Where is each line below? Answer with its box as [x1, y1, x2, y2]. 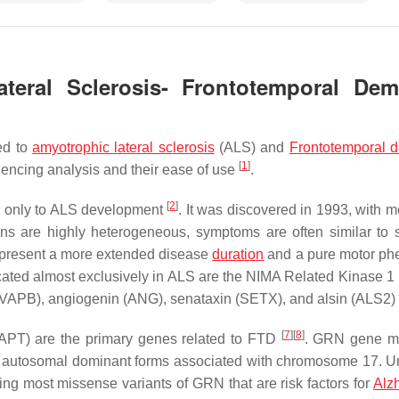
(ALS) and [214, 140, 289, 155]
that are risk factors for [224, 376, 374, 391]
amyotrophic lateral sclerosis [31, 140, 215, 155]
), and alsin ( [278, 291, 355, 306]
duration [212, 247, 265, 262]
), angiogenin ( [37, 291, 127, 306]
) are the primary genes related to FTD [25, 331, 281, 346]
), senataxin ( [159, 291, 240, 306]
